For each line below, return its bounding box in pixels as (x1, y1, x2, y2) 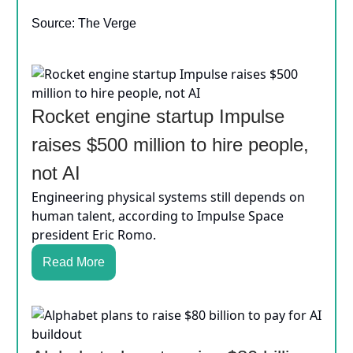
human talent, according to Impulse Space (32, 207, 284, 225)
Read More (43, 255, 105, 269)
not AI (32, 162, 80, 184)
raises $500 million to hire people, (32, 134, 309, 156)
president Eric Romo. (32, 226, 156, 244)
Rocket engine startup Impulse (32, 106, 284, 128)
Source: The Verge (32, 17, 136, 31)
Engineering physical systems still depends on (32, 188, 305, 206)
